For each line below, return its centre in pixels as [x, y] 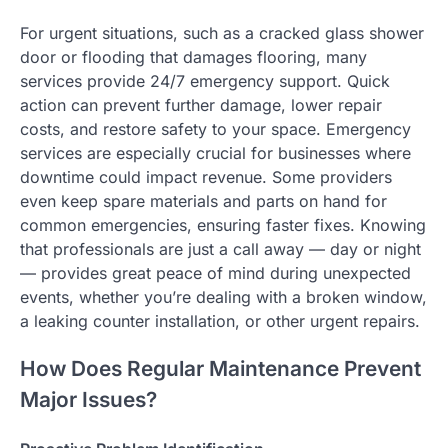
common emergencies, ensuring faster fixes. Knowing [223, 224]
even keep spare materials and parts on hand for [203, 200]
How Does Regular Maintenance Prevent [220, 369]
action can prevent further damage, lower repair [201, 104]
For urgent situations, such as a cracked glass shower [222, 32]
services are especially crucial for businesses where [215, 152]
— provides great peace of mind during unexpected [215, 272]
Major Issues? [88, 400]
